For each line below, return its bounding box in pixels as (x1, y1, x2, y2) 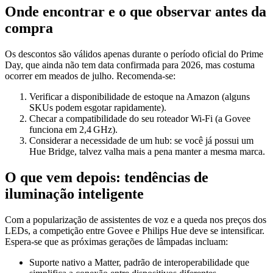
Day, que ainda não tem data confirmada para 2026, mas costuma (5, 60, 255, 71)
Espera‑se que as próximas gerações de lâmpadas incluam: (5, 236, 228, 247)
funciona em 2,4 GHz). (29, 124, 118, 135)
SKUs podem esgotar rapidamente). (29, 102, 166, 113)
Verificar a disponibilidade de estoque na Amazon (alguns (29, 91, 250, 102)
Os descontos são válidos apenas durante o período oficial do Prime (5, 49, 263, 60)
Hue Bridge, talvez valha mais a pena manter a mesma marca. (29, 146, 265, 157)
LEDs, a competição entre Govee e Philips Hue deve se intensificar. (5, 225, 264, 236)
